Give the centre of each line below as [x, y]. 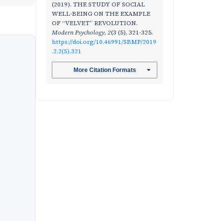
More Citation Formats [105, 70]
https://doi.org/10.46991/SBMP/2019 [104, 42]
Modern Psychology [78, 32]
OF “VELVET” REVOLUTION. [95, 23]
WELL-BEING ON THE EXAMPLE [101, 14]
